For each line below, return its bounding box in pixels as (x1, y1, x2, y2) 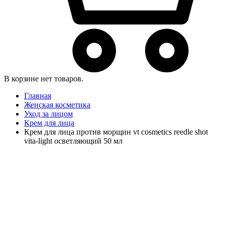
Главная (24, 91, 51, 100)
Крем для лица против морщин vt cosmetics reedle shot (24, 127, 208, 136)
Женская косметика (24, 100, 90, 109)
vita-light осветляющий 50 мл (24, 136, 123, 145)
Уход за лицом (24, 109, 73, 118)
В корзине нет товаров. (4, 74, 83, 83)
